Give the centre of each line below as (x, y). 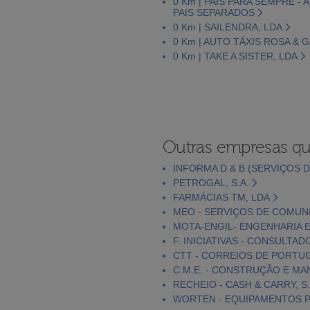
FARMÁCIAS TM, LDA (221, 197)
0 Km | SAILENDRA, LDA (228, 27)
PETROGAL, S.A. (211, 182)
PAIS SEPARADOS (214, 12)
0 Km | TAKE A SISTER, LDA (235, 56)
